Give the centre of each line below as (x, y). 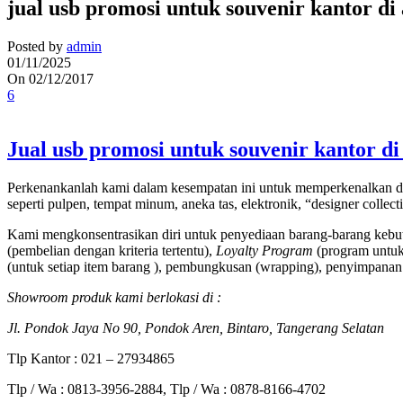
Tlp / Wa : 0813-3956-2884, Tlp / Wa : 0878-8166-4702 (166, 390)
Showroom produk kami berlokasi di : (114, 298)
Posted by (35, 47)
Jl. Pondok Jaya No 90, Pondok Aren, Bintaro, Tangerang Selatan (196, 328)
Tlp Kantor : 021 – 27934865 (91, 359)
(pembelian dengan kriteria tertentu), (112, 251)
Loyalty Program (264, 251)
